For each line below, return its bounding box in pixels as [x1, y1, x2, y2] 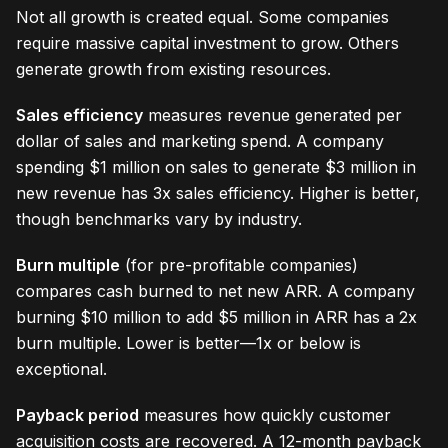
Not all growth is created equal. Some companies [16, 7, 389, 28]
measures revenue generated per [143, 105, 402, 126]
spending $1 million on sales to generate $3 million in [16, 157, 416, 178]
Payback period [16, 405, 139, 426]
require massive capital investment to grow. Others [16, 33, 399, 54]
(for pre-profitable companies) [120, 255, 358, 276]
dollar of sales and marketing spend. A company [16, 131, 384, 152]
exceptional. [16, 359, 107, 380]
